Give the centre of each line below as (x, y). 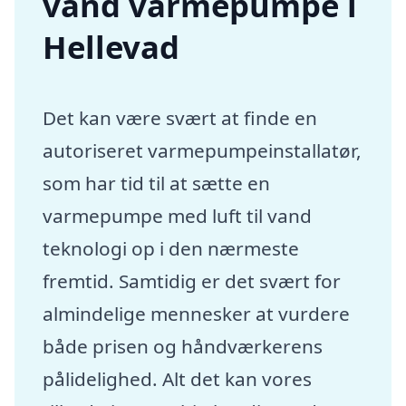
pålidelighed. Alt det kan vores (178, 378)
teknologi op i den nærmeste (171, 248)
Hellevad (111, 47)
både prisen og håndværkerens (183, 346)
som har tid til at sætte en (157, 183)
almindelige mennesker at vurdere (197, 313)
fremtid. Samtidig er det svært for (192, 280)
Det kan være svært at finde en (180, 117)
